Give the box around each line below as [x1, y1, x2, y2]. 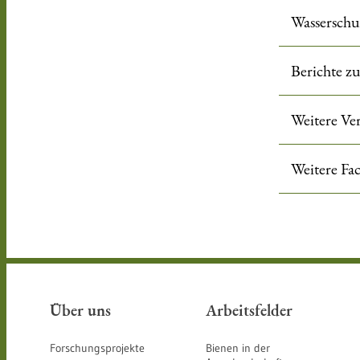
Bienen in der [206, 341, 270, 355]
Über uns [50, 300, 111, 321]
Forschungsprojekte [50, 341, 145, 355]
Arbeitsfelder [206, 300, 292, 321]
